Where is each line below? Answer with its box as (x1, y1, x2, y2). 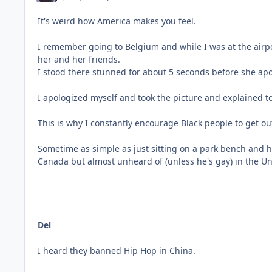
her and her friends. (38, 53, 120, 65)
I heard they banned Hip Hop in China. (38, 244, 195, 256)
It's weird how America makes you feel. (38, 15, 196, 27)
